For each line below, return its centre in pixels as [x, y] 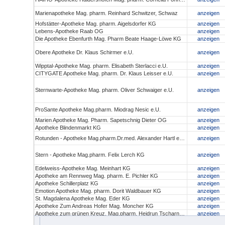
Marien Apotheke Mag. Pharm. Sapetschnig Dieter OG [101, 120]
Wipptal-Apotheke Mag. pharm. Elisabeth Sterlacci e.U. [102, 66]
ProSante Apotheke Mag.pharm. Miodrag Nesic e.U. [98, 109]
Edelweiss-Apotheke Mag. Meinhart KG [83, 168]
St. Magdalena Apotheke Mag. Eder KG [83, 198]
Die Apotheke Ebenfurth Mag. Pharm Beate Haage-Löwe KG [108, 39]
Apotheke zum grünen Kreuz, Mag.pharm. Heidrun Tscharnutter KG [182, 213]
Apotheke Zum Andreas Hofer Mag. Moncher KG [95, 206]
